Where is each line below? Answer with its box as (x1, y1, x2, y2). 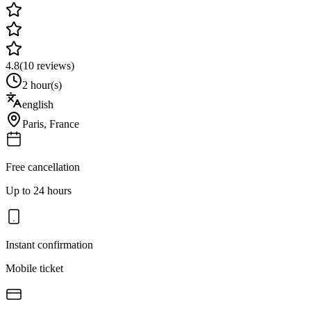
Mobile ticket (6, 262, 63, 274)
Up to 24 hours (6, 184, 72, 196)
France (49, 117, 79, 130)
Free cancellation (6, 160, 80, 173)
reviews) (34, 59, 74, 72)
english (22, 98, 53, 110)
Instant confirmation (6, 238, 93, 251)
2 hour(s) (22, 78, 62, 91)
